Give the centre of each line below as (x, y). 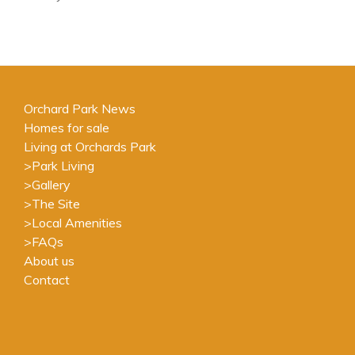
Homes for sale (67, 128)
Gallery (51, 185)
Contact (47, 280)
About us (49, 261)
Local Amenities (77, 223)
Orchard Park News (80, 109)
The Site (56, 204)
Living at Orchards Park (90, 147)
